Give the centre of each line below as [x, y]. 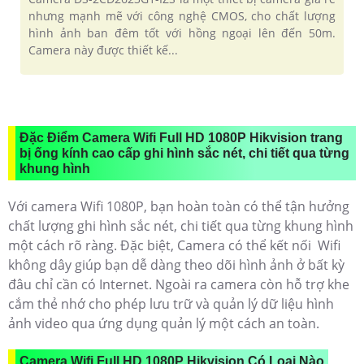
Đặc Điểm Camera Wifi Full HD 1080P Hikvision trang [181, 137]
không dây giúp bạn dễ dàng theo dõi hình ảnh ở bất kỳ [176, 264]
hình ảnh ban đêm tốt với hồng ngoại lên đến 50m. [182, 32]
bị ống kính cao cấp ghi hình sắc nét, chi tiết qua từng [184, 153]
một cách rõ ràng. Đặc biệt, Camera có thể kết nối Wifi [174, 245]
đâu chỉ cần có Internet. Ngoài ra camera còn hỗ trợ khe [179, 284]
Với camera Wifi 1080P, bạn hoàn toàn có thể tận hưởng [179, 206]
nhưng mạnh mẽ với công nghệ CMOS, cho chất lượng [182, 15]
